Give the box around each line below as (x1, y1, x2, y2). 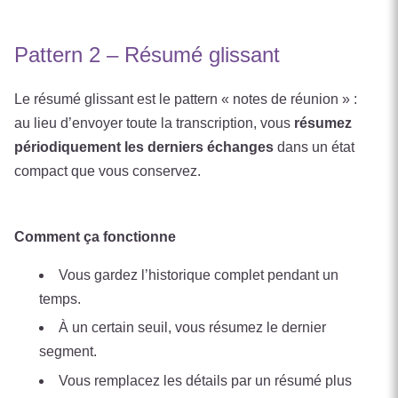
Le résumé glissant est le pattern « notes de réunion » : (14, 91, 357, 107)
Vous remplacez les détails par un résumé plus (59, 372, 352, 388)
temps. (39, 291, 81, 306)
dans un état (274, 139, 354, 155)
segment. (39, 344, 97, 360)
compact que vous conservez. (14, 163, 201, 179)
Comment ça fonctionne (14, 228, 176, 244)
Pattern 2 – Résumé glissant (14, 42, 280, 67)
